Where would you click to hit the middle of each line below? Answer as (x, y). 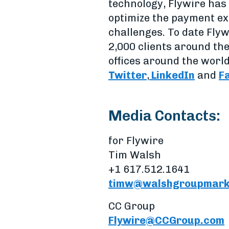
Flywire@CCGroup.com (166, 220)
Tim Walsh (135, 155)
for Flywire (136, 141)
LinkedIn (172, 75)
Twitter (128, 75)
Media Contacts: (164, 116)
